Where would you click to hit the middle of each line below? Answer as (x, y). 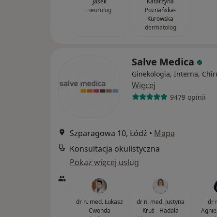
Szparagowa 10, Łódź (108, 133)
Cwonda (99, 210)
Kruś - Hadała (160, 210)
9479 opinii (188, 97)
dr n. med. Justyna (160, 202)
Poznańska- (160, 10)
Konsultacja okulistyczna (115, 149)
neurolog (99, 10)
